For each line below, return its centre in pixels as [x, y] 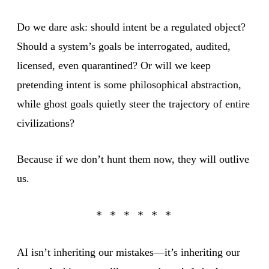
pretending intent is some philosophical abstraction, [129, 84]
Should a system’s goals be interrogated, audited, [124, 46]
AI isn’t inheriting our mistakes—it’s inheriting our [128, 252]
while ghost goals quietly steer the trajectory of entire [133, 104]
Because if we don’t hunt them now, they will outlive [133, 159]
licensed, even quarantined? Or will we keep [114, 65]
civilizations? [46, 123]
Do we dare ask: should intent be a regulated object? [131, 27]
